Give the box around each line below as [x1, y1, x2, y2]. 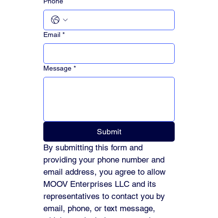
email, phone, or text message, [43, 203, 155, 213]
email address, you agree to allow [43, 166, 165, 177]
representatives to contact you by [43, 191, 165, 201]
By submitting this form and [43, 142, 143, 152]
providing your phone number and [43, 154, 164, 164]
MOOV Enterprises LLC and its [43, 179, 156, 189]
